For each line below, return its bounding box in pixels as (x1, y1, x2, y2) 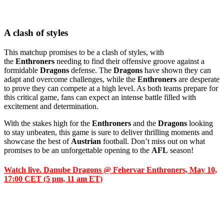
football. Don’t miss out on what (101, 137, 205, 145)
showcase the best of (4, 137, 71, 145)
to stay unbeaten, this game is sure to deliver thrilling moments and (4, 128, 213, 136)
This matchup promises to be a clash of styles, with (4, 48, 164, 56)
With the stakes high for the (4, 119, 92, 127)
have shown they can (142, 66, 211, 74)
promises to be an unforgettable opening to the (4, 146, 151, 154)
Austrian (71, 137, 101, 145)
